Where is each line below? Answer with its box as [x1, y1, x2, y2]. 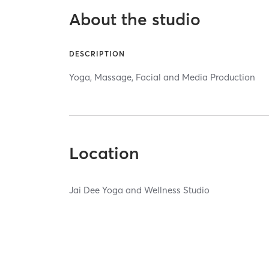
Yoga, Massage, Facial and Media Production [69, 71, 256, 83]
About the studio [69, 8, 201, 29]
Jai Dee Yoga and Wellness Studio [69, 184, 210, 196]
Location [69, 142, 140, 163]
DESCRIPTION [69, 49, 125, 58]
